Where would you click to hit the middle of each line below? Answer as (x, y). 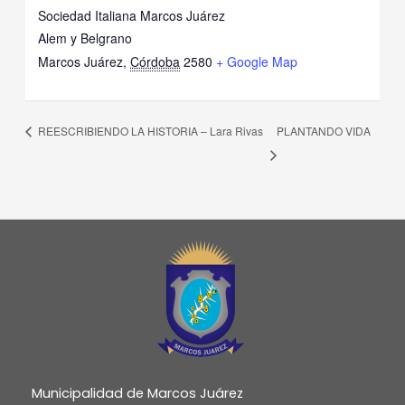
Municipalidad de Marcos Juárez (137, 393)
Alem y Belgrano (85, 38)
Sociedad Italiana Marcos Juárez (132, 15)
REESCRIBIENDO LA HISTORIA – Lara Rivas (149, 131)
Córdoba (155, 61)
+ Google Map (257, 61)
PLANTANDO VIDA (323, 131)
